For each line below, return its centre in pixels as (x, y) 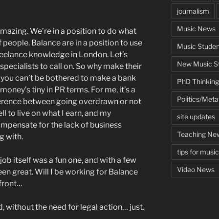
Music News (196, 28)
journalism (193, 11)
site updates (196, 116)
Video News (196, 169)
